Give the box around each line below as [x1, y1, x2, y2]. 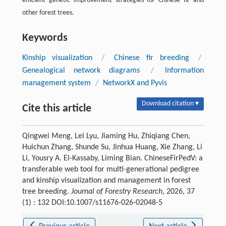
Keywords [22, 32, 68, 44]
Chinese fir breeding [114, 53, 190, 62]
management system [22, 79, 91, 87]
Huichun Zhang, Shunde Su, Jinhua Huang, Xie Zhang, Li [22, 143, 202, 151]
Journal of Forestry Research [71, 187, 162, 196]
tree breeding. [22, 187, 71, 196]
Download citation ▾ [142, 99, 199, 107]
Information [165, 66, 204, 75]
